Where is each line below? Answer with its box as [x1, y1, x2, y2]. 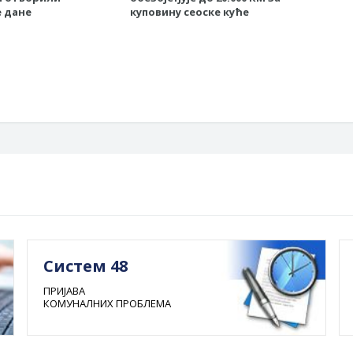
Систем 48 [43, 255, 128, 277]
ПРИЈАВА [43, 284, 86, 299]
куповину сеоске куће [129, 5, 249, 20]
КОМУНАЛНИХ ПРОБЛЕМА [43, 296, 172, 311]
